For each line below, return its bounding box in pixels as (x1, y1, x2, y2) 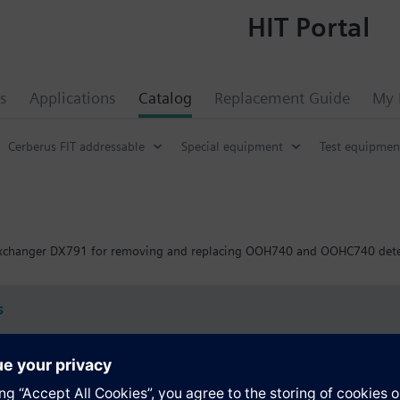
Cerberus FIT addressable (8, 138, 145, 154)
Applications (29, 88, 116, 107)
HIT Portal (246, 10, 370, 43)
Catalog (138, 88, 192, 107)
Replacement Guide (214, 88, 350, 107)
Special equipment (181, 138, 283, 154)
